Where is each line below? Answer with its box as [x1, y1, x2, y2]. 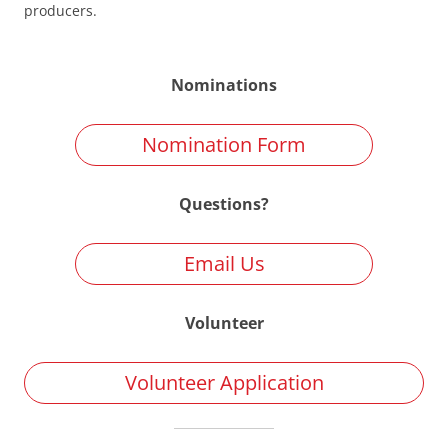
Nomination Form [142, 131, 306, 158]
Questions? [179, 193, 269, 215]
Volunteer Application [124, 369, 324, 396]
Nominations [171, 74, 277, 96]
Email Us [183, 250, 265, 277]
